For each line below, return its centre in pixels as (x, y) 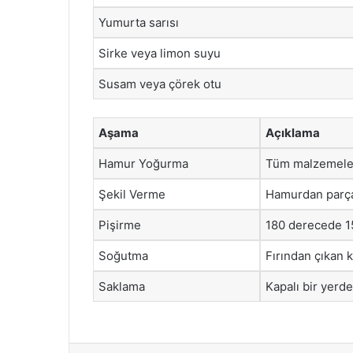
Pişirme (120, 225)
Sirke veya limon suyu (160, 53)
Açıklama (293, 132)
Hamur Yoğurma (143, 163)
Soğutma (123, 255)
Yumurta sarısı (139, 22)
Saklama (122, 286)
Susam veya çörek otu (160, 84)
